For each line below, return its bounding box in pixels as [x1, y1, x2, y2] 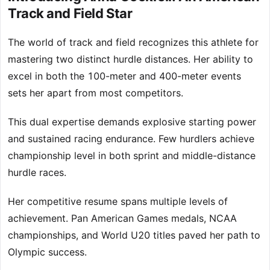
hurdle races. [8, 166, 66, 179]
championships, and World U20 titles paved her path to [8, 229, 260, 242]
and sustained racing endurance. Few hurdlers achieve [8, 133, 254, 145]
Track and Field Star [8, 5, 133, 22]
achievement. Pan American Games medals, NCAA [8, 212, 237, 225]
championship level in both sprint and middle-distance [8, 149, 256, 162]
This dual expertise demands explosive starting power [8, 116, 256, 128]
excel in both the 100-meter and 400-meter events [8, 70, 241, 83]
